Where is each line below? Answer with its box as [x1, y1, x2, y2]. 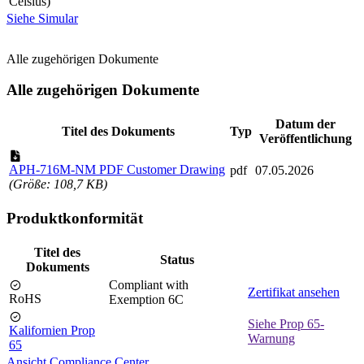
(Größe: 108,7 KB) [9, 177, 107, 192]
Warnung [248, 331, 295, 345]
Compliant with [109, 277, 188, 292]
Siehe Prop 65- [248, 316, 324, 331]
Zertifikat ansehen [248, 284, 340, 299]
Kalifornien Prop [9, 323, 95, 337]
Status [159, 252, 194, 266]
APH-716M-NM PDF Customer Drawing [9, 162, 225, 177]
